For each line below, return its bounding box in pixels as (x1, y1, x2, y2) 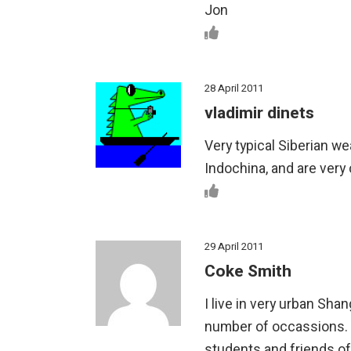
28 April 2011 (204, 80, 263, 96)
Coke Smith (204, 259, 291, 284)
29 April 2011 (204, 238, 263, 254)
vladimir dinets (204, 100, 314, 125)
